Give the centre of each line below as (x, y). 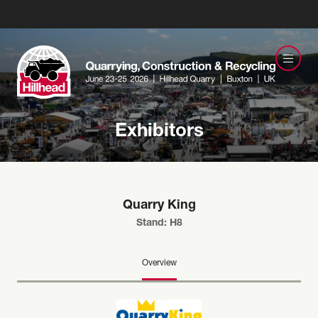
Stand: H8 (159, 224)
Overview (159, 263)
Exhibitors (159, 132)
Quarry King (159, 206)
